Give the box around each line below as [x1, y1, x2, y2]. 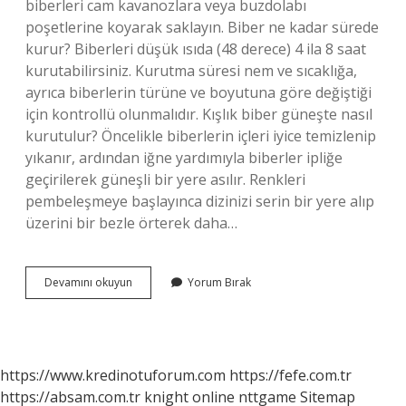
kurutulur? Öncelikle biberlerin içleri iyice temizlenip [25, 126, 376, 146]
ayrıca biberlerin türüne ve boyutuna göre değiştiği [25, 82, 372, 102]
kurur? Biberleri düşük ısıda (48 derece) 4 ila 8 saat [25, 39, 366, 59]
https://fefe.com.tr [229, 365, 352, 385]
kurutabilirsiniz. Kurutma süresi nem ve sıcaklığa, [25, 61, 357, 81]
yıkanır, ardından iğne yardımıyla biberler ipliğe [25, 148, 343, 168]
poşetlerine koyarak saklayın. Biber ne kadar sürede [25, 17, 379, 37]
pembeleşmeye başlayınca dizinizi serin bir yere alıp [25, 191, 374, 211]
